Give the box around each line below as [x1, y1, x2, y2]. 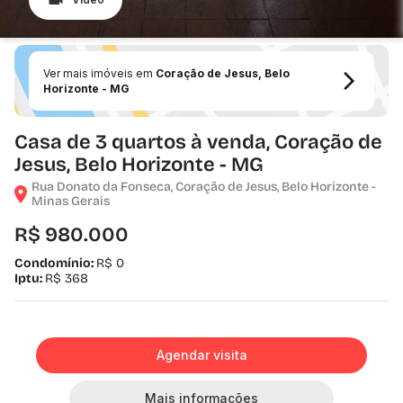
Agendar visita [156, 347, 247, 363]
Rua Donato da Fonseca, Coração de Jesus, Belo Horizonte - [31, 179, 376, 194]
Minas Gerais [31, 193, 110, 209]
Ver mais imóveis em [43, 67, 156, 80]
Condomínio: [14, 255, 96, 271]
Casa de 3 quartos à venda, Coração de [14, 130, 382, 154]
